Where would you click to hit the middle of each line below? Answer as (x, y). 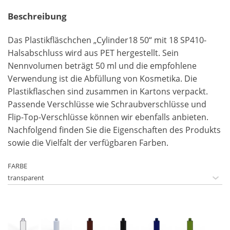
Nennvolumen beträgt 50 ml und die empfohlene (102, 66)
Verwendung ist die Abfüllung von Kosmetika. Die (102, 79)
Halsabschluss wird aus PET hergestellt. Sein (93, 53)
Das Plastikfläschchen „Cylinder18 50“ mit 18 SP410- (107, 40)
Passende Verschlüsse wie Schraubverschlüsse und (107, 104)
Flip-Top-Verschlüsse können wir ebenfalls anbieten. (108, 117)
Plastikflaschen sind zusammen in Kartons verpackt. (108, 92)
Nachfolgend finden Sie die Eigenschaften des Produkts (114, 130)
